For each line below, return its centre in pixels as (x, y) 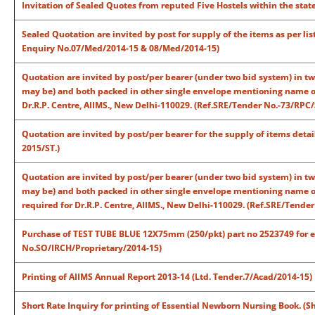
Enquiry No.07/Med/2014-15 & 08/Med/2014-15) (121, 48)
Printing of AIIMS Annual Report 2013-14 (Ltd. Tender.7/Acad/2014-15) (167, 277)
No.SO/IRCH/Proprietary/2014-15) (92, 248)
